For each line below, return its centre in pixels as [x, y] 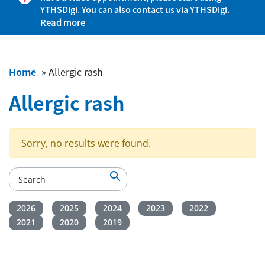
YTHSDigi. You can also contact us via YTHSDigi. [135, 9]
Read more [63, 22]
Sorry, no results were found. [86, 143]
